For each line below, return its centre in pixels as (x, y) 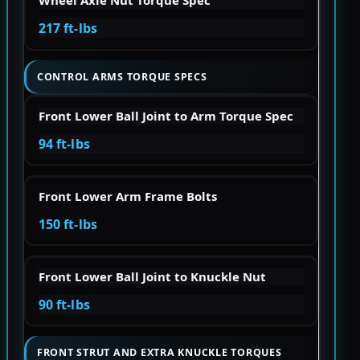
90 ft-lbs (64, 304)
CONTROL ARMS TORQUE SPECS (122, 76)
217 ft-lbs (68, 29)
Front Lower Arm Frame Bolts (127, 196)
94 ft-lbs (64, 143)
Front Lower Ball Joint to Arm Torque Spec (166, 115)
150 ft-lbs (68, 224)
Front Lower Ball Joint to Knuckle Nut (152, 276)
